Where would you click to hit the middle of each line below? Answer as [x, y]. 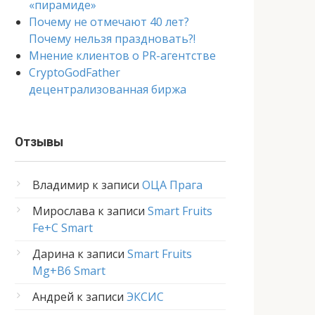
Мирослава [64, 211]
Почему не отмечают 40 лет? [109, 22]
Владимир [61, 185]
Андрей [53, 297]
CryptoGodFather [75, 72]
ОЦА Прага [172, 185]
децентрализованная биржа [108, 89]
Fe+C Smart [63, 228]
